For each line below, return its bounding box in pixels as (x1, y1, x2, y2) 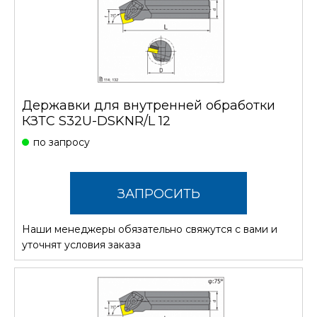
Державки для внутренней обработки (22, 97, 275, 113)
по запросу (33, 135, 90, 149)
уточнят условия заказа (22, 238, 141, 251)
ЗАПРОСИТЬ (117, 185, 200, 202)
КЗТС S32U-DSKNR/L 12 (22, 113, 171, 129)
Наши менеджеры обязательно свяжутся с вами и (22, 222, 277, 236)
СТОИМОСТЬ (115, 228, 202, 244)
